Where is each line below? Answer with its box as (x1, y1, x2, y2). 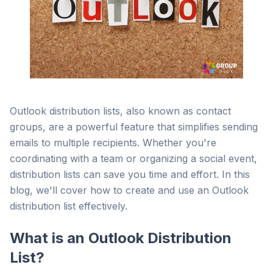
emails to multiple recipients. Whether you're (10, 136, 216, 149)
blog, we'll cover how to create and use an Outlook (10, 184, 249, 196)
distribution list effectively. (10, 200, 127, 212)
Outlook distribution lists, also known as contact (10, 105, 231, 117)
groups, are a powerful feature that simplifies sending (10, 121, 258, 133)
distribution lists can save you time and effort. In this (10, 168, 250, 180)
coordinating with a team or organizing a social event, (10, 152, 257, 165)
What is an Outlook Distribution (10, 229, 232, 247)
